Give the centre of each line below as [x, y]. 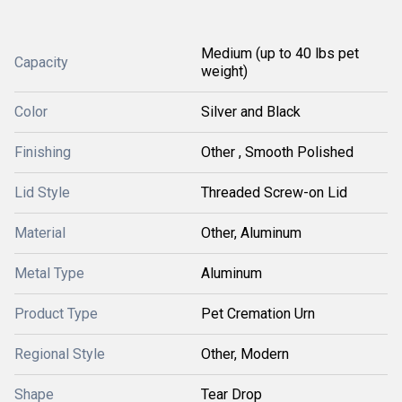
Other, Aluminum [251, 233]
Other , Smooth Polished [277, 152]
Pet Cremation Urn [258, 314]
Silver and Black [251, 112]
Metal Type [49, 273]
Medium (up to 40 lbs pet [280, 53]
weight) [224, 71]
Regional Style [60, 354]
